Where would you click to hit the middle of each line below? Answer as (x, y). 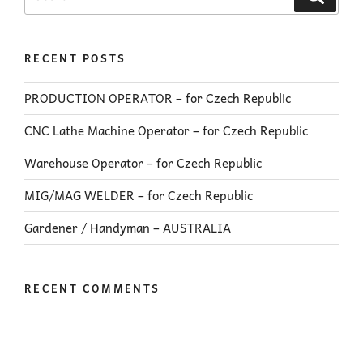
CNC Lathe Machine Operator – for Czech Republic (166, 131)
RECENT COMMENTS (92, 288)
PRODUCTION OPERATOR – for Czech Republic (158, 98)
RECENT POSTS (75, 58)
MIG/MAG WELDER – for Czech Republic (139, 196)
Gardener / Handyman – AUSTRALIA (128, 228)
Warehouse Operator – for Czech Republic (143, 163)
